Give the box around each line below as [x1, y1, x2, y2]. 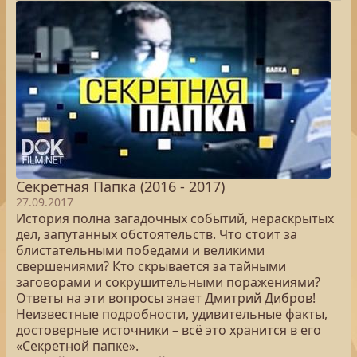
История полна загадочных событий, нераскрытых [16, 210, 334, 227]
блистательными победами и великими [16, 241, 265, 259]
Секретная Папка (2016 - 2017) [16, 177, 225, 196]
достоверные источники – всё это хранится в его [16, 321, 321, 339]
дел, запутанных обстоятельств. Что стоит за [16, 226, 297, 243]
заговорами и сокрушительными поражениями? [16, 273, 320, 291]
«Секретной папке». [16, 337, 139, 355]
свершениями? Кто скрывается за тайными [16, 257, 286, 275]
